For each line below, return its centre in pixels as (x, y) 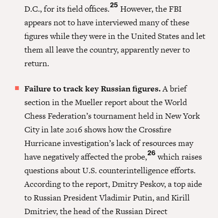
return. (37, 63)
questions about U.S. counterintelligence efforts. (110, 170)
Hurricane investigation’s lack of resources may (109, 143)
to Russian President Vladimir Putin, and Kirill (107, 197)
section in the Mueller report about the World (106, 102)
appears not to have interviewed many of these (107, 22)
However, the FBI (150, 9)
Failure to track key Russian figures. (92, 88)
